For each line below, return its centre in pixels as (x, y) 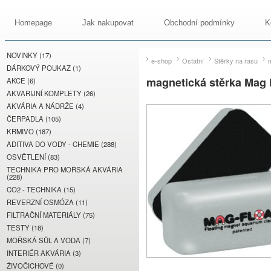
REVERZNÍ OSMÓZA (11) (47, 202)
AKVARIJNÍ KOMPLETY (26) (51, 93)
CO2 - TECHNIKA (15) (41, 189)
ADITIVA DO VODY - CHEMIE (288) (62, 144)
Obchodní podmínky (199, 23)
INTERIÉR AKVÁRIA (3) (44, 253)
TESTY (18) (25, 227)
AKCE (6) (21, 80)
